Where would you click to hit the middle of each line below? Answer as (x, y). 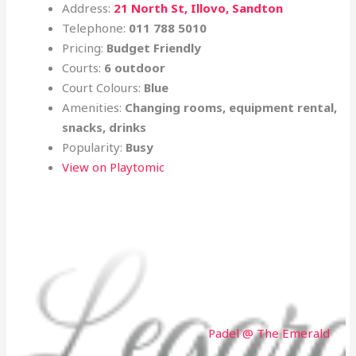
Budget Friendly (154, 48)
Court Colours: (103, 88)
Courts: (83, 68)
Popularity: (94, 147)
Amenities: (94, 108)
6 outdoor (135, 68)
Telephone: (96, 28)
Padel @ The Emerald (269, 333)
